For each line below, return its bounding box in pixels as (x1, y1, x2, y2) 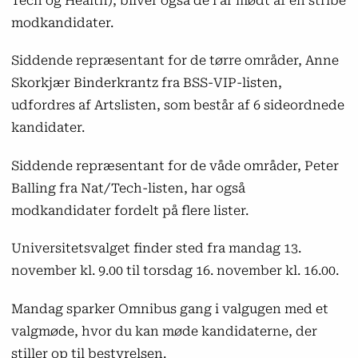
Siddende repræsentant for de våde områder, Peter (10, 157, 339, 173)
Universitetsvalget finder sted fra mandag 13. (10, 241, 301, 257)
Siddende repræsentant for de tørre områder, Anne (10, 53, 339, 69)
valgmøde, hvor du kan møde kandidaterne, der (10, 323, 317, 339)
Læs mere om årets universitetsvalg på (28, 132, 275, 148)
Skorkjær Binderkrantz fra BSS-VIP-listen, (10, 75, 282, 91)
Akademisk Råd (51, 64, 151, 80)
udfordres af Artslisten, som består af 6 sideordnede (10, 97, 344, 113)
